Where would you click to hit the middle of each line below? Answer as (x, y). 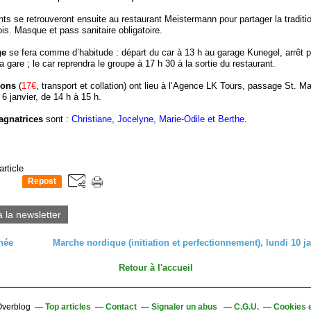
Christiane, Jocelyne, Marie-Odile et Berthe (158, 119)
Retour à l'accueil (155, 268)
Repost (42, 182)
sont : (59, 119)
